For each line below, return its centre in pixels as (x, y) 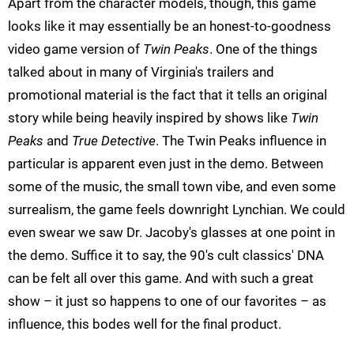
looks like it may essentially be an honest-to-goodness (169, 26)
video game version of (75, 49)
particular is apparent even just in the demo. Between (166, 164)
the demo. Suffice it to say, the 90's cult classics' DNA (166, 256)
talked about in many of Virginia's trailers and (141, 72)
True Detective (114, 141)
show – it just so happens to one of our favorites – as (167, 301)
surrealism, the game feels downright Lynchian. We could (177, 210)
